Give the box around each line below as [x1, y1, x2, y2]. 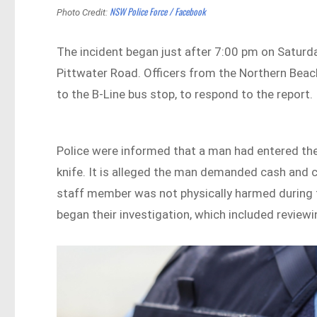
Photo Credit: [57, 6, 110, 18]
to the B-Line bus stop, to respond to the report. [57, 86, 313, 101]
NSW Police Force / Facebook [110, 4, 207, 18]
